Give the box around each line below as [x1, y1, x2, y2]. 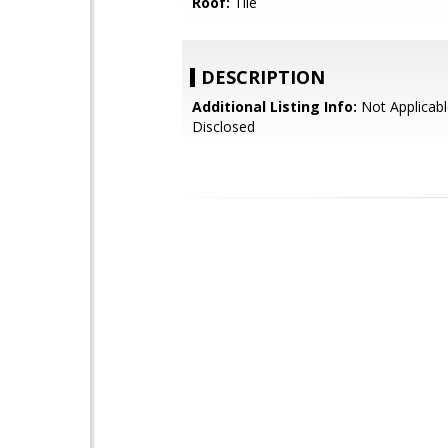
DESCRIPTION [201, 65, 325, 89]
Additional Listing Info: [192, 97, 357, 116]
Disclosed [192, 117, 255, 136]
